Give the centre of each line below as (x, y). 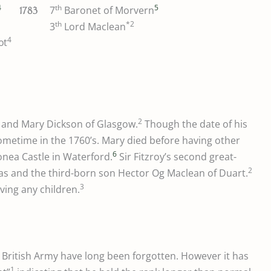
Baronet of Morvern (108, 11)
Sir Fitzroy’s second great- (177, 157)
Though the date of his (195, 124)
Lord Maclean (94, 27)
